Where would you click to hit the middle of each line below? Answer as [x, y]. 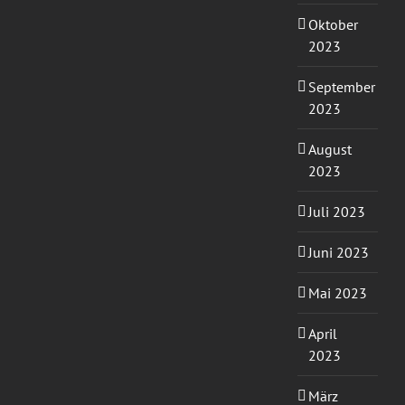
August [330, 150]
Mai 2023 [337, 293]
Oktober [333, 25]
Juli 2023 [336, 212]
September [341, 87]
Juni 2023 [338, 253]
